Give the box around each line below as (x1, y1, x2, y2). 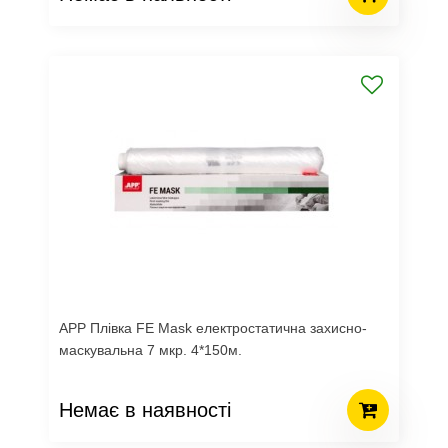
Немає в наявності (59, 398, 231, 421)
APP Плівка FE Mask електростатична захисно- (59, 320, 367, 336)
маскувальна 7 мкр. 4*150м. (59, 342, 242, 358)
